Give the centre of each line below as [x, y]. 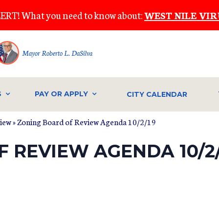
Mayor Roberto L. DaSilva [57, 53]
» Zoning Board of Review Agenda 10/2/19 [84, 121]
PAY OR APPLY [61, 94]
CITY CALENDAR [157, 94]
